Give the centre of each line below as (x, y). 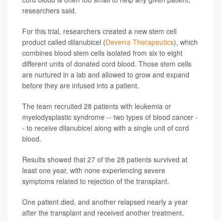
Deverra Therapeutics (140, 42)
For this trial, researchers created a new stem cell (99, 31)
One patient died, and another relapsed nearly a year (105, 202)
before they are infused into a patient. (81, 85)
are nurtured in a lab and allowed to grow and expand (106, 74)
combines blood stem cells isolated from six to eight (102, 53)
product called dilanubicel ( (64, 42)
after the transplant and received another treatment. (103, 213)
